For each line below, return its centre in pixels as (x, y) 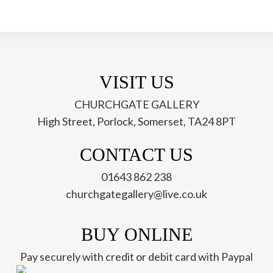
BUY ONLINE (136, 234)
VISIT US (136, 82)
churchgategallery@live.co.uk (136, 194)
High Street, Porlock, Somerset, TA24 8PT (136, 121)
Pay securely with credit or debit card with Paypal (136, 257)
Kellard (167, 34)
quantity (170, 51)
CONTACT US (136, 154)
